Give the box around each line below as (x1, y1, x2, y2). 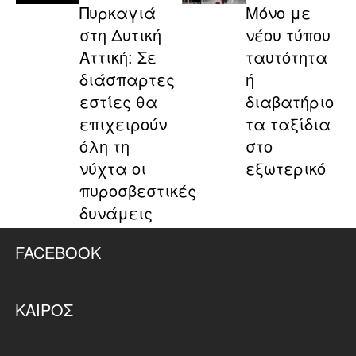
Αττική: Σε (79, 45, 157, 69)
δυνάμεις (79, 201, 153, 225)
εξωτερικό (245, 157, 326, 180)
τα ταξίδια (245, 112, 331, 136)
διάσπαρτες (79, 68, 175, 91)
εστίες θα (79, 90, 157, 114)
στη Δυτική (79, 23, 161, 47)
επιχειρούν (79, 112, 167, 136)
